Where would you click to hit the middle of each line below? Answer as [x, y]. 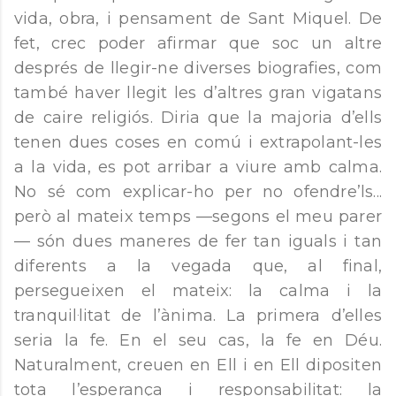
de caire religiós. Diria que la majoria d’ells [198, 118]
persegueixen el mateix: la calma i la [198, 291]
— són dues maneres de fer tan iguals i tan [198, 242]
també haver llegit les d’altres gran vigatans [198, 93]
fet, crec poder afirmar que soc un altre [198, 44]
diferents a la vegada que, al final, [198, 267]
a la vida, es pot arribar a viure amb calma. [198, 168]
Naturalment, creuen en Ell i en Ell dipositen [198, 366]
